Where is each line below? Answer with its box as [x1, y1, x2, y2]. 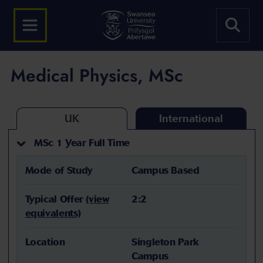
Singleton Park [131, 235, 199, 248]
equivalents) [25, 207, 81, 219]
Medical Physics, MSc [11, 63, 183, 88]
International [159, 112, 224, 125]
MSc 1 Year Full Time [31, 137, 130, 149]
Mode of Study [25, 164, 93, 176]
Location [25, 235, 65, 248]
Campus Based [131, 164, 200, 176]
